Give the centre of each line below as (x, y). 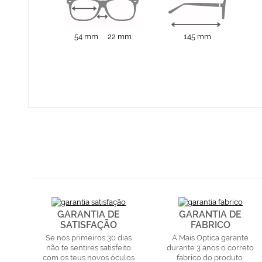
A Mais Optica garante (211, 237)
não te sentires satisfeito (89, 247)
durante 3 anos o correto (211, 247)
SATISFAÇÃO (89, 225)
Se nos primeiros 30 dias (89, 237)
